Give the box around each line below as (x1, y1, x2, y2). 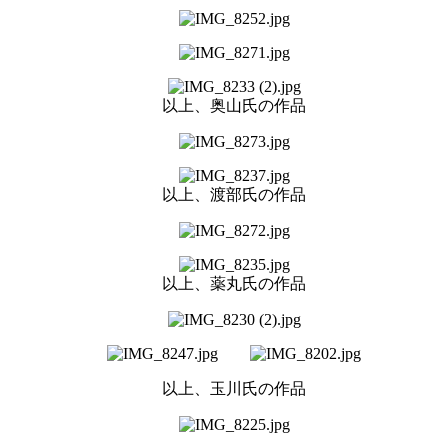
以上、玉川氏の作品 (162, 379, 306, 397)
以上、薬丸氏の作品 (162, 274, 306, 292)
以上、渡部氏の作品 (162, 185, 306, 203)
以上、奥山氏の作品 (162, 96, 306, 114)
